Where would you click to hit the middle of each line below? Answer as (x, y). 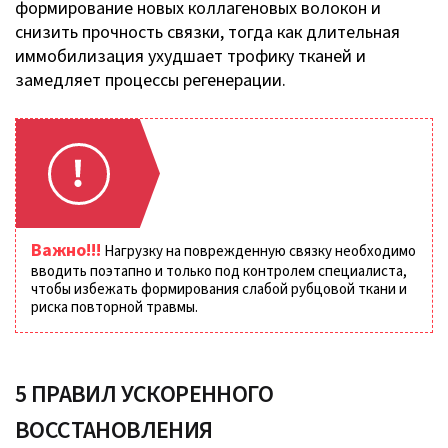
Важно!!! (66, 250)
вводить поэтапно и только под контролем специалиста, (219, 271)
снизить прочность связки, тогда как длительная (207, 32)
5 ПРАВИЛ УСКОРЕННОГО (144, 394)
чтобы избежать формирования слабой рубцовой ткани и (219, 289)
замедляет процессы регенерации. (152, 80)
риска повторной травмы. (116, 307)
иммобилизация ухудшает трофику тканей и (190, 56)
